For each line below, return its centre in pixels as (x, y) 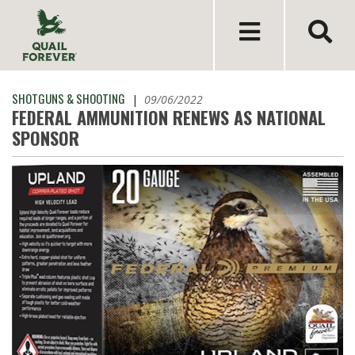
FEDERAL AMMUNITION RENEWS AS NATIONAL (169, 117)
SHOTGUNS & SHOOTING (69, 98)
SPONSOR (46, 138)
